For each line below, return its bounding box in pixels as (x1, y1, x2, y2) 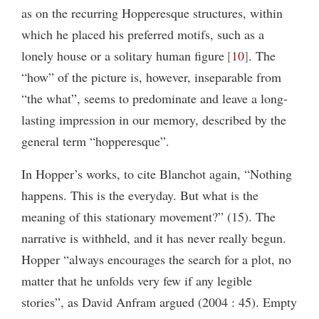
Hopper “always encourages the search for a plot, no (21, 250, 291, 268)
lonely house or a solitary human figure (21, 46, 224, 64)
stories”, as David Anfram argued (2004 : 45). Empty (21, 293, 297, 310)
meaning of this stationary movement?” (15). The (21, 207, 276, 225)
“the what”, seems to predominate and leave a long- (21, 89, 288, 107)
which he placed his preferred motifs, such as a (21, 25, 264, 43)
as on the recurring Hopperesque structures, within (21, 4, 283, 21)
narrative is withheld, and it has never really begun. (21, 229, 286, 246)
